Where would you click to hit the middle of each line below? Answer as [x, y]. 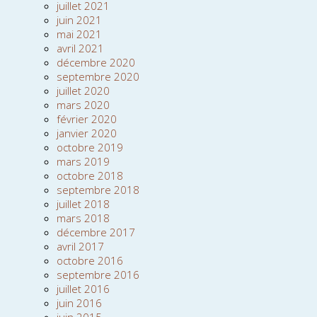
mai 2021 [79, 34]
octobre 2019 [90, 148]
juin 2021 [79, 20]
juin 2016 [79, 303]
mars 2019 [83, 162]
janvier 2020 [87, 133]
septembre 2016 [98, 275]
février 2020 [87, 119]
